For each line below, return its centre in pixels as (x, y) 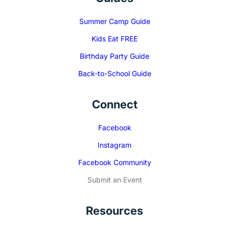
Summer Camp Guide (114, 21)
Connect (114, 104)
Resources (114, 210)
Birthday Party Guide (114, 56)
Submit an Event (114, 179)
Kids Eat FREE (114, 38)
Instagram (114, 145)
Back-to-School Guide (114, 73)
